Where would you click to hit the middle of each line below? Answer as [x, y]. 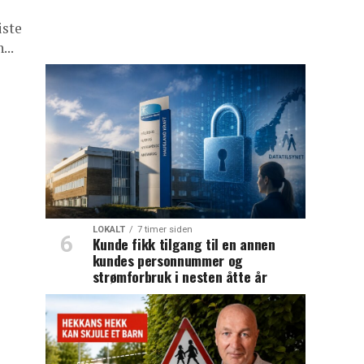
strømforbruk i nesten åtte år [180, 277]
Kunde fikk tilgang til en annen [184, 244]
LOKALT [108, 230]
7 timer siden [165, 230]
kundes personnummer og [167, 260]
